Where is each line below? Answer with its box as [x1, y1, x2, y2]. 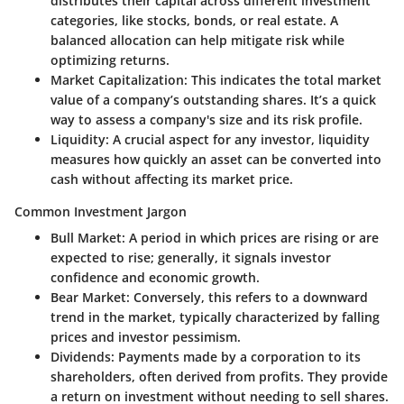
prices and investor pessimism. [50, 327, 241, 345]
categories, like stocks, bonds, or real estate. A [50, 11, 338, 29]
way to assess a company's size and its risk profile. [50, 110, 363, 128]
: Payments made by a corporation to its [111, 347, 361, 365]
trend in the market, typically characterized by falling [50, 308, 380, 326]
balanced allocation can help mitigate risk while [50, 31, 344, 49]
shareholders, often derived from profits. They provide [50, 367, 388, 385]
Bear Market [50, 288, 126, 306]
